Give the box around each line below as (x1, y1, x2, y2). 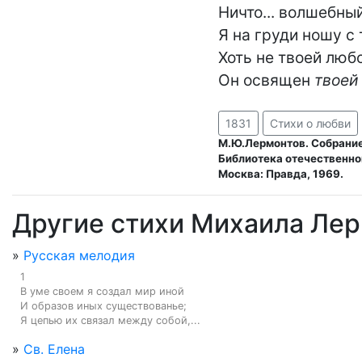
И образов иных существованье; (20, 300, 187, 312)
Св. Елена (23, 341, 85, 357)
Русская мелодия (23, 247, 135, 263)
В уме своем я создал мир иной (20, 285, 184, 297)
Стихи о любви (270, 116, 351, 130)
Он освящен (218, 70, 314, 90)
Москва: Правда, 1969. (218, 167, 343, 180)
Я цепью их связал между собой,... (20, 314, 200, 326)
